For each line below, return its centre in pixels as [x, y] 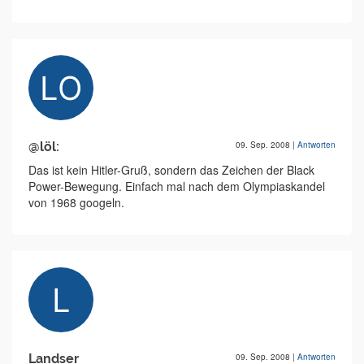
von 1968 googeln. [76, 203]
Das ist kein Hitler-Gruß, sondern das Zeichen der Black [171, 170]
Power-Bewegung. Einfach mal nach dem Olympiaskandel [177, 186]
